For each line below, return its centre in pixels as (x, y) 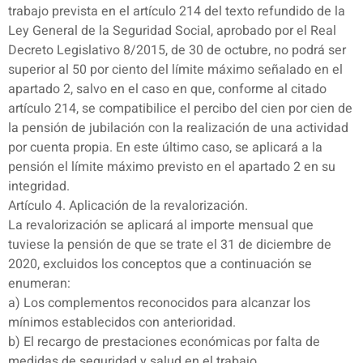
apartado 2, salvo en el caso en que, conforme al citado (167, 90)
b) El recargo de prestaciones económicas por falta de (164, 342)
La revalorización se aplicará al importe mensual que (161, 226)
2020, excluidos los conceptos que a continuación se (160, 265)
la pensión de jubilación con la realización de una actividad (178, 128)
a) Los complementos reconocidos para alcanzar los (159, 303)
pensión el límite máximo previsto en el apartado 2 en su (172, 167)
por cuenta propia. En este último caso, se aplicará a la (165, 148)
